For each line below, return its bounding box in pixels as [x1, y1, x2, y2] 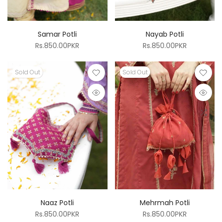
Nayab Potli [145, 29, 184, 40]
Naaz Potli [41, 197, 74, 208]
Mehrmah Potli [139, 197, 190, 208]
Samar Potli [38, 29, 77, 40]
